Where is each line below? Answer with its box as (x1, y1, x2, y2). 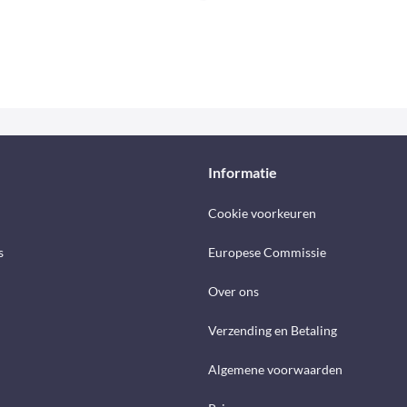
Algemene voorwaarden (208, 362, 342, 378)
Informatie (208, 164, 277, 182)
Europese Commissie (208, 244, 326, 261)
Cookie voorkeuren (208, 205, 316, 222)
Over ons (208, 283, 259, 300)
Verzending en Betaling (208, 323, 337, 339)
